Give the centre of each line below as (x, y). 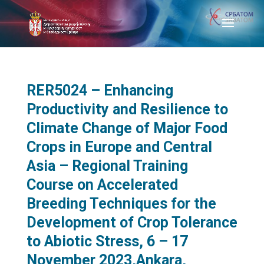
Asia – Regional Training (107, 166)
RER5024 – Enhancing (100, 90)
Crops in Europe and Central (119, 147)
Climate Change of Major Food (127, 128)
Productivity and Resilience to (127, 109)
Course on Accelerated (102, 185)
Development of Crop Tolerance (132, 222)
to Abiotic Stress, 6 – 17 (107, 241)
